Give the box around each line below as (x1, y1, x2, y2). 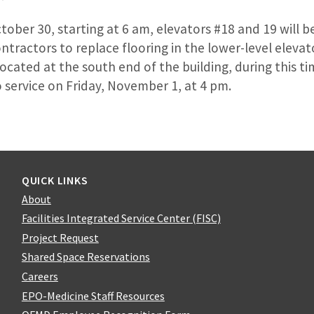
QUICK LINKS (21, 172, 88, 187)
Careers (21, 269, 58, 284)
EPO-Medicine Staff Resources (21, 288, 165, 303)
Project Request (21, 230, 99, 245)
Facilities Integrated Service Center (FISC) (21, 211, 221, 226)
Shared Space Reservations (21, 250, 150, 264)
